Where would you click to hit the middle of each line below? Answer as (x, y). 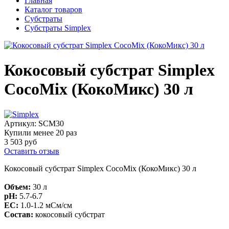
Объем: (17, 187)
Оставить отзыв (32, 151)
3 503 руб (20, 142)
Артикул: (21, 123)
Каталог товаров (53, 9)
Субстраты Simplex (58, 28)
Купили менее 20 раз (40, 132)
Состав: (19, 214)
